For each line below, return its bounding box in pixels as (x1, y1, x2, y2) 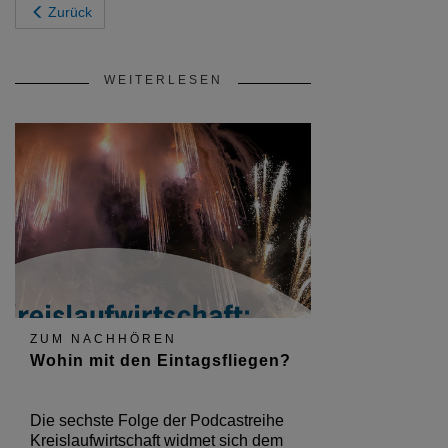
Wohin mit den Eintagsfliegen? (30, 351, 291, 369)
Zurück (48, 3, 92, 20)
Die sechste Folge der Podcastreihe (30, 411, 284, 429)
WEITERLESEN (103, 72, 223, 87)
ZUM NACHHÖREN (30, 331, 177, 346)
